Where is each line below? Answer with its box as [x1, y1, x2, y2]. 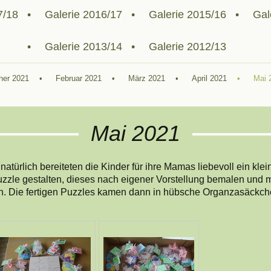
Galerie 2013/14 [45, 40, 122, 53]
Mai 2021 [91, 121, 180, 146]
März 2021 [128, 73, 165, 83]
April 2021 [191, 73, 227, 83]
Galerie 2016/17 [45, 8, 122, 21]
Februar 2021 [55, 73, 102, 83]
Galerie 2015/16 [149, 8, 226, 21]
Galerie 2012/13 [149, 40, 226, 53]
